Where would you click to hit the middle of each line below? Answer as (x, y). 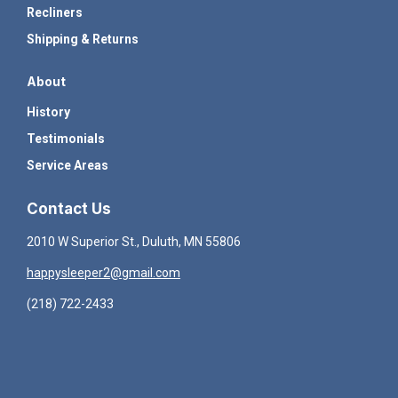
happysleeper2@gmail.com (103, 272)
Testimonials (66, 138)
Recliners (55, 12)
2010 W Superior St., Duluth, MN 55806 (134, 241)
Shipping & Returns (83, 39)
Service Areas (68, 165)
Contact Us (69, 208)
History (48, 111)
